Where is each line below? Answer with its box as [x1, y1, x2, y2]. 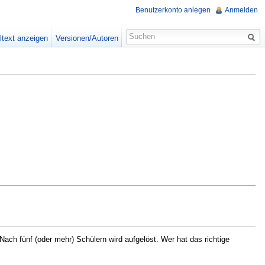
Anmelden [225, 6, 258, 15]
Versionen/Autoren [55, 34, 118, 43]
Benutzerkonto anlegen [135, 6, 211, 15]
